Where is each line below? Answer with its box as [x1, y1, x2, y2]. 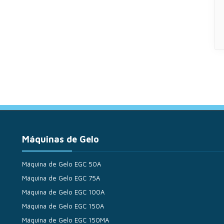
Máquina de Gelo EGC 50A [22, 160, 101, 168]
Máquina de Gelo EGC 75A [22, 174, 100, 182]
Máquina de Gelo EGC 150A [22, 202, 104, 210]
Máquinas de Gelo [22, 134, 99, 144]
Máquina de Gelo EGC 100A [22, 188, 104, 196]
